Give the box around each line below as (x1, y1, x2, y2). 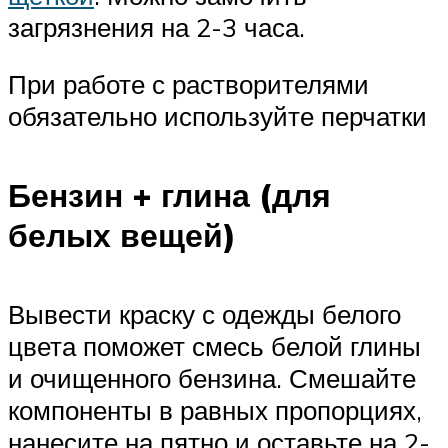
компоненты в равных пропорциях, (8, 393, 422, 426)
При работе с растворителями (8, 68, 369, 101)
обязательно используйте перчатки (8, 100, 427, 133)
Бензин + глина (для (8, 174, 331, 215)
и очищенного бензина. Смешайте (8, 361, 416, 394)
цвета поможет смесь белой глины (8, 329, 421, 362)
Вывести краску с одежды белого (8, 297, 401, 330)
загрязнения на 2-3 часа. (8, 10, 305, 43)
